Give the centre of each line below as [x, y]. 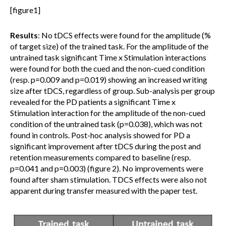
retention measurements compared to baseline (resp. [100, 157]
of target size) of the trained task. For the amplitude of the [109, 46]
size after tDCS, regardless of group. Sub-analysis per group [112, 91]
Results [24, 35]
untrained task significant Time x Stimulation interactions [108, 57]
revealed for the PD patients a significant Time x [93, 102]
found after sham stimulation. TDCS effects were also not [108, 179]
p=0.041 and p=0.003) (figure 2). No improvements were [107, 168]
